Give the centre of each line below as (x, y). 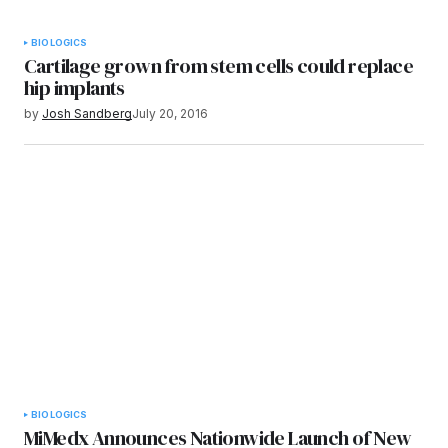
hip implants (74, 88)
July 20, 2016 (170, 113)
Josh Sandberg (87, 113)
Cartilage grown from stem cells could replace (218, 66)
